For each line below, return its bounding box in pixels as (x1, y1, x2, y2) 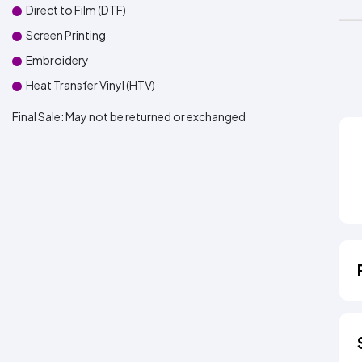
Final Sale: (12, 109, 65, 124)
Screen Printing (26, 27, 106, 42)
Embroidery (26, 53, 89, 67)
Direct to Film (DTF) (26, 2, 126, 17)
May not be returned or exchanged (65, 109, 246, 124)
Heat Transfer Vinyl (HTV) (26, 78, 155, 92)
